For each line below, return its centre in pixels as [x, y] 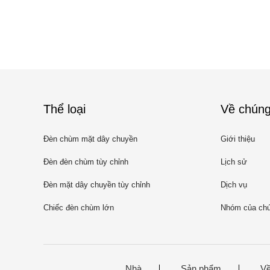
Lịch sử [234, 162]
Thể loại [64, 109]
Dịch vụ [234, 185]
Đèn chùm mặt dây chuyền [90, 139]
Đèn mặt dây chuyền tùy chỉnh [97, 185]
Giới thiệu [238, 139]
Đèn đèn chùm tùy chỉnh [86, 162]
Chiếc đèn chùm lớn [79, 208]
